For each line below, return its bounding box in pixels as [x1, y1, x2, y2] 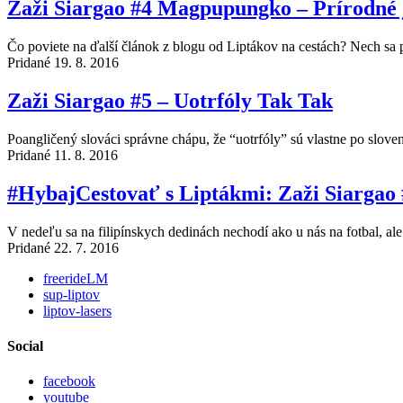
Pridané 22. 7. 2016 [7, 239, 119, 255]
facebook [43, 373, 95, 390]
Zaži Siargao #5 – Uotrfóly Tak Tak [7, 88, 333, 112]
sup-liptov [43, 286, 100, 302]
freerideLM [43, 270, 108, 286]
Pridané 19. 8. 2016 [7, 55, 119, 71]
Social [7, 337, 43, 354]
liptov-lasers [43, 302, 112, 318]
